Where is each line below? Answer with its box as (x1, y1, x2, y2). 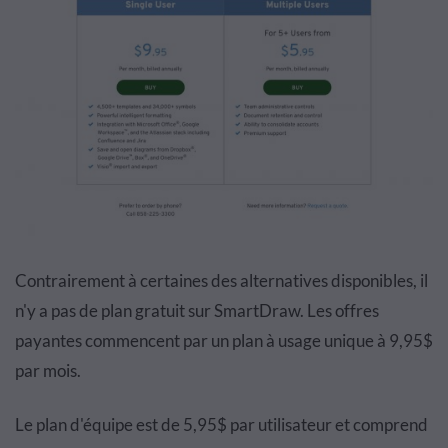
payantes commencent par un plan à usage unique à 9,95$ (15, 329, 433, 351)
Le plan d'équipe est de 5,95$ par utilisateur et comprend (15, 413, 428, 435)
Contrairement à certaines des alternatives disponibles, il (15, 269, 428, 291)
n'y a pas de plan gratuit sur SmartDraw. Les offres (15, 299, 379, 321)
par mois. (15, 359, 81, 381)
